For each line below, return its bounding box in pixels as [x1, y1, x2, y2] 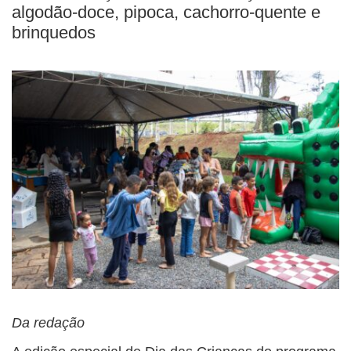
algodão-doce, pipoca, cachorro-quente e [12, 2, 320, 22]
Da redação [12, 314, 85, 331]
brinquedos [12, 23, 96, 42]
